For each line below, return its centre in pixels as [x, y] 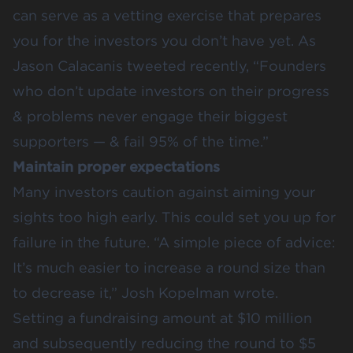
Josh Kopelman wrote [198, 292]
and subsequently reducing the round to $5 [164, 343]
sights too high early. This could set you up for [174, 217]
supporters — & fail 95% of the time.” [141, 141]
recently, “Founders [256, 65]
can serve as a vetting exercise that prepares [167, 15]
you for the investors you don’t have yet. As [164, 40]
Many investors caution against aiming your [164, 191]
